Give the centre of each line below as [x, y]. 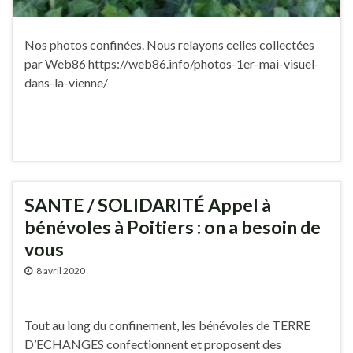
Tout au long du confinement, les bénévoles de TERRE [167, 325]
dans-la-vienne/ [66, 83]
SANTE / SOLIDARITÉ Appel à [148, 205]
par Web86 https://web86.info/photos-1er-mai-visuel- [172, 64]
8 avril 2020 [61, 271]
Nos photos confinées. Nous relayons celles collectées [169, 45]
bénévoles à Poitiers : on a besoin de [173, 227]
